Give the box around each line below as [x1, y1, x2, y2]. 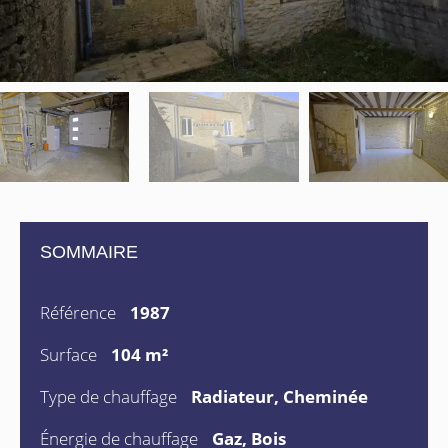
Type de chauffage [40, 385, 181, 409]
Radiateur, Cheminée [191, 385, 368, 409]
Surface [40, 343, 101, 367]
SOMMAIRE [40, 242, 138, 263]
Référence [40, 301, 120, 325]
